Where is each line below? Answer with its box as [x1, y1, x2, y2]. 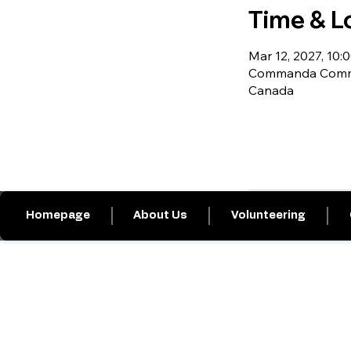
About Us [133, 210, 188, 221]
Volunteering [231, 210, 306, 221]
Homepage [25, 210, 90, 221]
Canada [248, 82, 294, 98]
